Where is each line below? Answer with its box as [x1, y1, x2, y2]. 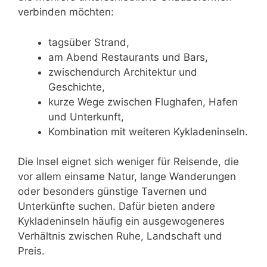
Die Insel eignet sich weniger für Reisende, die [18, 156, 239, 168]
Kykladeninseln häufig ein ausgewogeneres [18, 215, 225, 228]
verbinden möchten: [18, 6, 114, 18]
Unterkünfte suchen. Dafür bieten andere [18, 200, 215, 213]
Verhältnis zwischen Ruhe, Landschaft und [18, 230, 222, 243]
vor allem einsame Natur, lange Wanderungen [18, 170, 236, 183]
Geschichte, [48, 80, 105, 93]
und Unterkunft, [48, 110, 124, 123]
